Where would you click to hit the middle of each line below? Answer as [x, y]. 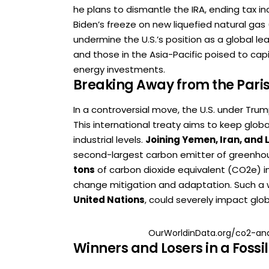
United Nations [109, 199]
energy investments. [119, 70]
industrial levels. [109, 139]
